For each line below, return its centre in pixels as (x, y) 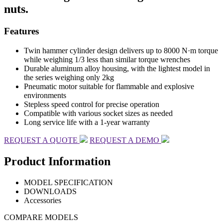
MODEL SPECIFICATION (68, 182)
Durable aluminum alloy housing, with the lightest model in (117, 68)
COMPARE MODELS (41, 217)
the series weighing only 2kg (69, 77)
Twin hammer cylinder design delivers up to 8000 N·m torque (121, 50)
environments (45, 95)
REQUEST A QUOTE (42, 140)
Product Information (57, 161)
